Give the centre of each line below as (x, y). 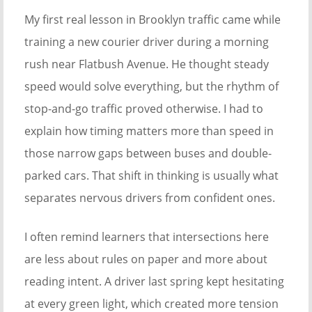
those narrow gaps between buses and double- (148, 154)
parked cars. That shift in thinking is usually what (151, 176)
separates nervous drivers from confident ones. (150, 198)
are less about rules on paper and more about (146, 259)
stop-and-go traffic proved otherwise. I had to (144, 109)
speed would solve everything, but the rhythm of (151, 87)
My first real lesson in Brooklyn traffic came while (153, 20)
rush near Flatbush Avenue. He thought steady (147, 64)
